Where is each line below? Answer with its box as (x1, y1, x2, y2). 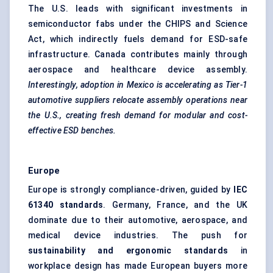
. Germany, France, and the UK (103, 200, 247, 210)
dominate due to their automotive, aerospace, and (28, 215, 247, 225)
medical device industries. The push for (28, 230, 247, 241)
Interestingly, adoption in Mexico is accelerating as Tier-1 (28, 80, 247, 90)
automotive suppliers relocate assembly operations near (28, 95, 247, 105)
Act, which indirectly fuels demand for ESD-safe (28, 34, 247, 44)
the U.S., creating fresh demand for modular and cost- (28, 110, 247, 121)
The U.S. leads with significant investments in (28, 4, 247, 14)
